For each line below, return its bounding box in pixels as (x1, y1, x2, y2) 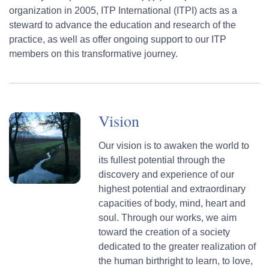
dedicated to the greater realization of (98, 241, 256, 252)
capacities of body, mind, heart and (98, 198, 246, 208)
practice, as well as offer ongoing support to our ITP (9, 34, 226, 44)
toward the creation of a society (98, 226, 231, 237)
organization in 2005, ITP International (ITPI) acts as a (9, 5, 237, 16)
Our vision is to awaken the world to (98, 140, 250, 151)
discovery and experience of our (98, 169, 235, 180)
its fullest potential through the (98, 154, 226, 165)
